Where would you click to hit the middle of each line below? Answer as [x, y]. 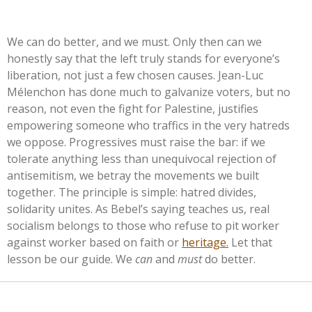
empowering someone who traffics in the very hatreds [148, 125]
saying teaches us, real [209, 209]
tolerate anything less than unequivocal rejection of [142, 158]
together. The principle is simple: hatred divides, [132, 192]
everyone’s [252, 58]
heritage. [205, 242]
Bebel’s [130, 209]
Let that [250, 242]
